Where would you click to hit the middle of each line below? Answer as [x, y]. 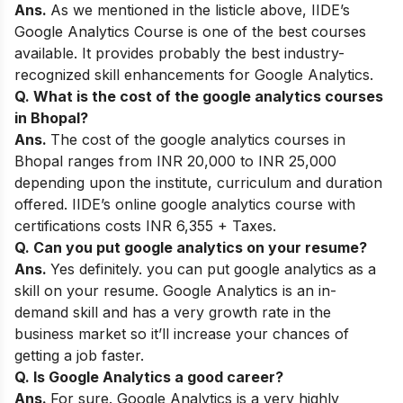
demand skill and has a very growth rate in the [173, 312]
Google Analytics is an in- [250, 290]
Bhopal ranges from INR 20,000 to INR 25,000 [175, 161]
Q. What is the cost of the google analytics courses [199, 96]
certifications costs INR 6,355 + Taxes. [145, 225]
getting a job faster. [79, 355]
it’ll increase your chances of [250, 333]
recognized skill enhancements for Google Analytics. [194, 74]
